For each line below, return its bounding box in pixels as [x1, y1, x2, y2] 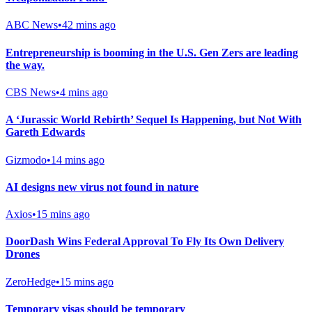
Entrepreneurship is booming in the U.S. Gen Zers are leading [6, 46, 298, 58]
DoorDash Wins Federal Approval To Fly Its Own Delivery [6, 235, 284, 248]
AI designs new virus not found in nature [6, 180, 198, 193]
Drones [6, 248, 40, 260]
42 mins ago [62, 19, 116, 31]
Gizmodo [6, 153, 47, 166]
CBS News [6, 86, 56, 98]
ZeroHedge [6, 275, 56, 288]
